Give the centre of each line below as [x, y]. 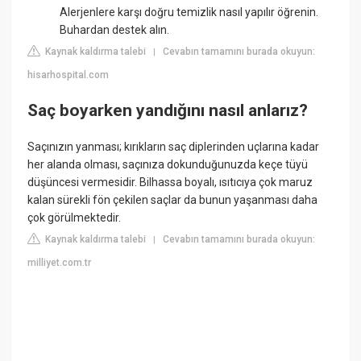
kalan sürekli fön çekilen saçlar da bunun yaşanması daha [173, 199]
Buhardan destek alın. [115, 30]
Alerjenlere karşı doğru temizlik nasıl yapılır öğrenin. [189, 12]
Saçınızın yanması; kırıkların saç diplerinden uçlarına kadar [174, 146]
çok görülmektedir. [75, 217]
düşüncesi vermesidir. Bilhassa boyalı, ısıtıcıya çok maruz [170, 182]
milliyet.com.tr [60, 262]
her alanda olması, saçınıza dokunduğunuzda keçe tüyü [168, 164]
